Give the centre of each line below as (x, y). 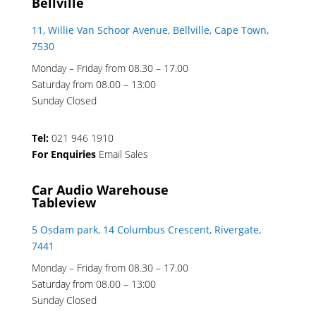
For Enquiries (65, 154)
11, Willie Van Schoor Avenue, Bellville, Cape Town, (150, 30)
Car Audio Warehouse (100, 190)
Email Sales (123, 154)
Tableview (63, 203)
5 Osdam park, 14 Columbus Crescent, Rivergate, (146, 230)
